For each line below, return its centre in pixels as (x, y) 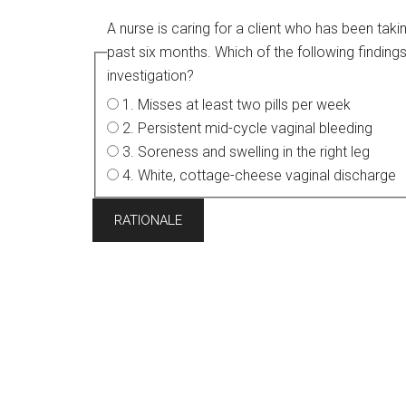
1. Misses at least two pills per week (237, 104)
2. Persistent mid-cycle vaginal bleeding (247, 128)
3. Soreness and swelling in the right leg (246, 151)
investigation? (150, 76)
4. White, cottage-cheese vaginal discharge (259, 175)
